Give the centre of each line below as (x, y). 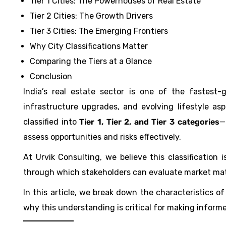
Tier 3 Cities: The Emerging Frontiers (99, 31)
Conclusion (51, 76)
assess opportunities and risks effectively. (102, 137)
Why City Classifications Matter (89, 46)
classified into (51, 122)
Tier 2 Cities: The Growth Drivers (91, 16)
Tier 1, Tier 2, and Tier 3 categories (149, 122)
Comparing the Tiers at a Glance (91, 61)
